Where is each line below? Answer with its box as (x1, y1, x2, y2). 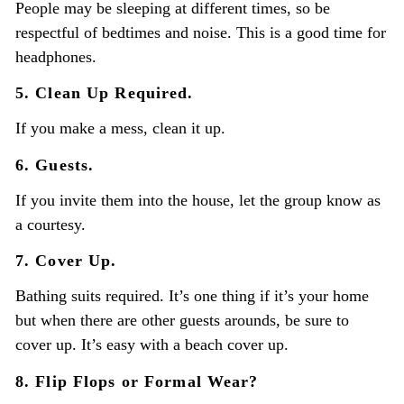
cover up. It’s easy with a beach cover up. (14, 335, 289, 354)
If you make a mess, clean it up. (14, 119, 225, 138)
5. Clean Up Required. (14, 83, 194, 102)
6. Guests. (14, 155, 95, 174)
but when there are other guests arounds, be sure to (14, 311, 349, 330)
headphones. (14, 47, 96, 66)
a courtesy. (14, 215, 86, 234)
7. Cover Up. (14, 252, 117, 271)
